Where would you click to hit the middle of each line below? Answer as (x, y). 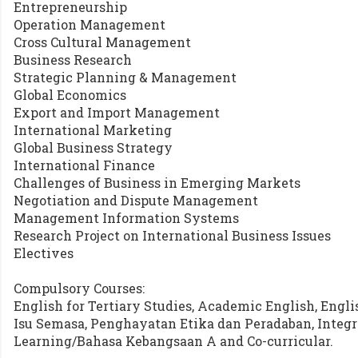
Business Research (73, 60)
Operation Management (90, 24)
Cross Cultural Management (103, 42)
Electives (44, 253)
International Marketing (93, 130)
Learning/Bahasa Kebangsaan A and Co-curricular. (174, 341)
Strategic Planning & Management (125, 77)
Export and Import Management (117, 112)
